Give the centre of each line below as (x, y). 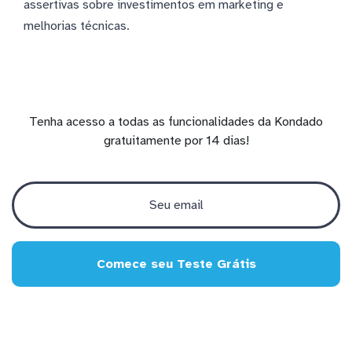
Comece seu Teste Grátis (176, 264)
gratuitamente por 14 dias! (176, 140)
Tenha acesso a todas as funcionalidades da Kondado (176, 121)
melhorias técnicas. (77, 26)
